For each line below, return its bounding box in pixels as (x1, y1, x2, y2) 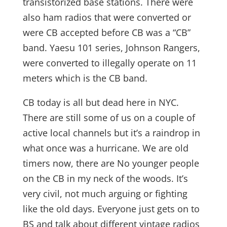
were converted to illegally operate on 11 (22, 57, 197, 69)
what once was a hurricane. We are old (22, 142, 188, 154)
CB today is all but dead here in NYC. (22, 96, 179, 108)
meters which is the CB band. (22, 72, 147, 84)
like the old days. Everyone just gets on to (22, 203, 200, 215)
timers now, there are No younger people (22, 157, 199, 169)
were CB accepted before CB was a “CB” (22, 26, 191, 39)
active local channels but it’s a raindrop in (22, 127, 200, 139)
